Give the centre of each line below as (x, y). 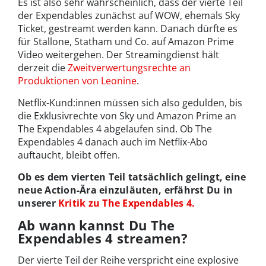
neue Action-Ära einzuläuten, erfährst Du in (126, 190)
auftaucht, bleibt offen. (69, 155)
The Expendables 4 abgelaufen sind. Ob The (115, 129)
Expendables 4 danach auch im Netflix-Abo (113, 142)
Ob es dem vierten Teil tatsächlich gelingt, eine (132, 177)
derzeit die (43, 68)
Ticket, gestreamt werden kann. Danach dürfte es (128, 29)
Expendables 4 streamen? (103, 238)
